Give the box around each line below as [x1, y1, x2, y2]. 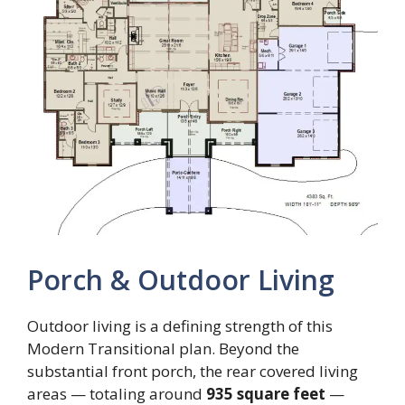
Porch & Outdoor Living [27, 260, 334, 298]
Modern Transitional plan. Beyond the [27, 337, 299, 359]
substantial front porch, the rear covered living [27, 360, 358, 381]
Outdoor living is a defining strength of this [27, 315, 333, 336]
